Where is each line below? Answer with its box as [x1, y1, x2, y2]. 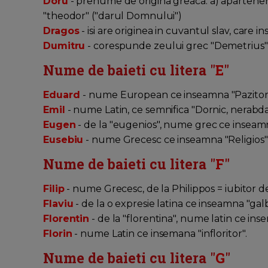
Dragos [43, 25, 80, 37]
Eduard [43, 89, 83, 101]
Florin [43, 228, 72, 240]
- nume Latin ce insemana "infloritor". [72, 228, 249, 240]
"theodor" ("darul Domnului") [43, 10, 185, 22]
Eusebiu [43, 134, 84, 146]
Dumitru [43, 40, 86, 52]
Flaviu [43, 198, 74, 210]
